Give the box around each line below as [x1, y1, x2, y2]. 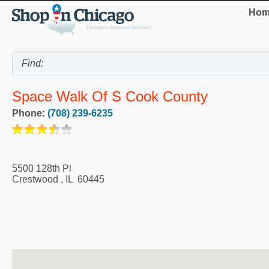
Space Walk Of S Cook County [12, 88, 208, 105]
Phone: [12, 108, 47, 119]
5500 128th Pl [12, 163, 71, 174]
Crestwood [12, 174, 58, 185]
